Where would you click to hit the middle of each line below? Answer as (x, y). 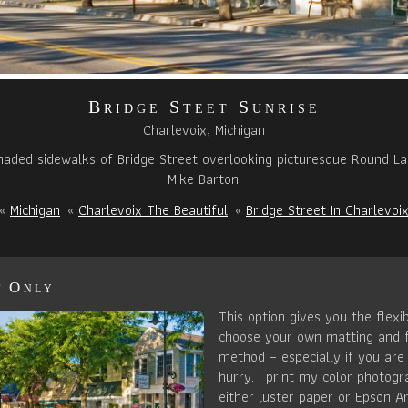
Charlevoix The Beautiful (153, 210)
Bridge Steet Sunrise (204, 107)
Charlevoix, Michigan (204, 130)
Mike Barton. (204, 179)
